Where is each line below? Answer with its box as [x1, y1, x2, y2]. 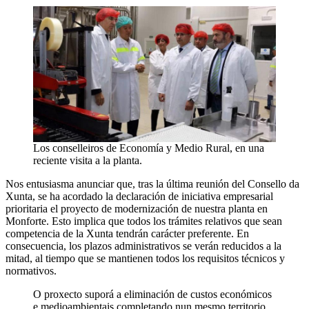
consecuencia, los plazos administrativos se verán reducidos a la [6, 240, 281, 252]
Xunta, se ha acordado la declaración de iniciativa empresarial [6, 190, 273, 203]
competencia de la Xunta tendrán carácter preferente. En [6, 228, 249, 240]
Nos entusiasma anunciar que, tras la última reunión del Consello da [6, 178, 299, 190]
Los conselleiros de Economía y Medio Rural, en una [33, 142, 264, 154]
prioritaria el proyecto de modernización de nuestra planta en [6, 203, 268, 215]
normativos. [6, 265, 57, 277]
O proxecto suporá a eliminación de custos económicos [33, 288, 272, 301]
